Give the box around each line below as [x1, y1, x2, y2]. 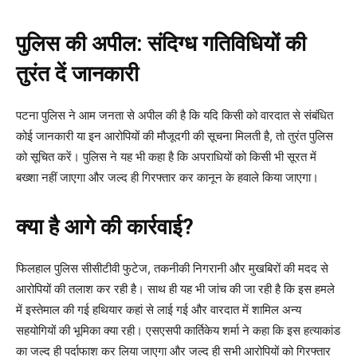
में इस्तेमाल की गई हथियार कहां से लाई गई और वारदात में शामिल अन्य [16, 302, 301, 318]
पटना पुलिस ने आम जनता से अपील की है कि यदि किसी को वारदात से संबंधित [16, 108, 333, 124]
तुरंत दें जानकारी [16, 61, 139, 88]
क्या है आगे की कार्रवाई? [16, 214, 194, 241]
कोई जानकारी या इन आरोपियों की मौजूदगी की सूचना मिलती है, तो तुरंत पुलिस [16, 128, 333, 144]
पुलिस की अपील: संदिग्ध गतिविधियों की [16, 31, 306, 57]
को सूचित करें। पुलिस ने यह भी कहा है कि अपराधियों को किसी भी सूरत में [16, 149, 316, 165]
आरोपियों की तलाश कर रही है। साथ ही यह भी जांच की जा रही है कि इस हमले [16, 281, 335, 297]
